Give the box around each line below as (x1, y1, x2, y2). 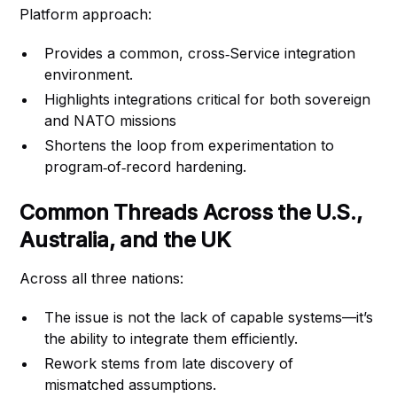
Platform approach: (19, 5, 152, 23)
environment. (44, 66, 134, 83)
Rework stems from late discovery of (44, 354, 294, 372)
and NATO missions (44, 112, 177, 129)
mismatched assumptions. (44, 376, 217, 393)
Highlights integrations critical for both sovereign (44, 90, 371, 108)
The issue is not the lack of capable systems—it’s (44, 308, 374, 326)
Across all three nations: (19, 269, 184, 287)
